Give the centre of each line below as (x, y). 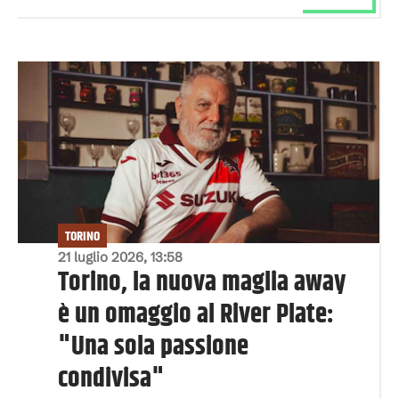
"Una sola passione (153, 347)
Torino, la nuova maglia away (202, 283)
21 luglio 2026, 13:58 (120, 257)
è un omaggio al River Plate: (196, 315)
